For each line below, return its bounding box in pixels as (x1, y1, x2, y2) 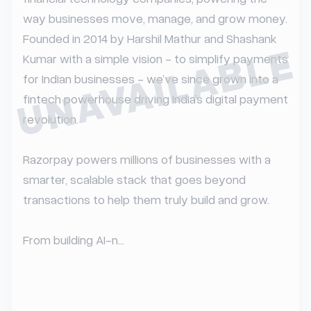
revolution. (23, 111, 78, 126)
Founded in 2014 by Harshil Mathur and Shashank (23, 31, 277, 46)
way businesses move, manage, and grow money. (23, 10, 287, 26)
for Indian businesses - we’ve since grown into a (23, 71, 278, 86)
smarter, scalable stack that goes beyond (23, 171, 246, 187)
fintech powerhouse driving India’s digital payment (23, 91, 288, 106)
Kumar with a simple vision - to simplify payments (23, 51, 288, 66)
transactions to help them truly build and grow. (23, 192, 269, 207)
